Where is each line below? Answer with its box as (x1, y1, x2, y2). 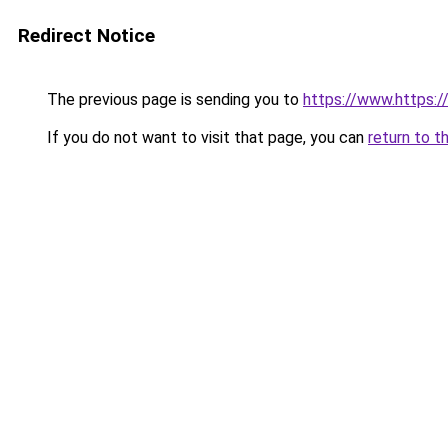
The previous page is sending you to (43, 90, 303, 109)
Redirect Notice (18, 24, 155, 47)
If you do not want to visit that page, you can (43, 128, 368, 147)
